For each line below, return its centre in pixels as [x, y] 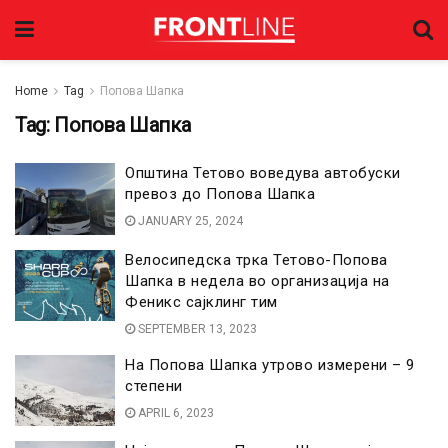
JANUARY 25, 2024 [189, 221]
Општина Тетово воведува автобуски [263, 173]
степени [154, 385]
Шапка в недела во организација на [257, 280]
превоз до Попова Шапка [220, 194]
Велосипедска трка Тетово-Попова [256, 259]
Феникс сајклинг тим [201, 301]
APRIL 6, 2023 [174, 412]
